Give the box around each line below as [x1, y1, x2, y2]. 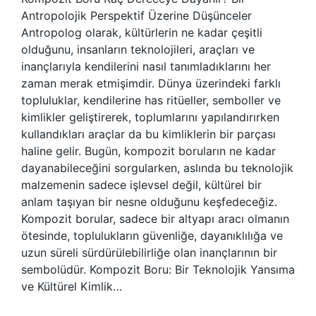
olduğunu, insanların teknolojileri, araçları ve [21, 42, 255, 56]
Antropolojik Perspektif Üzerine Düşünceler [21, 8, 252, 23]
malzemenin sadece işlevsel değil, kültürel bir [21, 178, 262, 192]
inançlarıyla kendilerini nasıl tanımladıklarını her [21, 59, 271, 73]
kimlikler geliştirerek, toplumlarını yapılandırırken [21, 110, 279, 124]
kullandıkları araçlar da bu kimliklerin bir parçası [21, 127, 276, 141]
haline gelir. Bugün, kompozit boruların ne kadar [21, 144, 276, 158]
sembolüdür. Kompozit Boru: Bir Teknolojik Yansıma [21, 262, 295, 276]
